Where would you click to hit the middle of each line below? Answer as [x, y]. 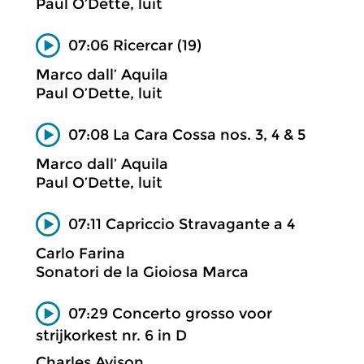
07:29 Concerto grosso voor [170, 313]
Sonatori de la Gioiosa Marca [142, 272]
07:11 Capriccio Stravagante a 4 [182, 224]
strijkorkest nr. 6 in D [111, 335]
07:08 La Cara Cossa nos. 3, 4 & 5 [187, 134]
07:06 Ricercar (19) [135, 45]
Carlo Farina [80, 253]
